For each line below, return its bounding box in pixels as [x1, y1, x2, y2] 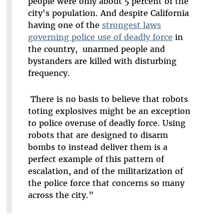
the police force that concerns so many [27, 178, 184, 188]
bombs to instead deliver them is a [27, 142, 167, 152]
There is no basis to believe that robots [27, 94, 188, 104]
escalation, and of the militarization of [27, 166, 183, 176]
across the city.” [27, 190, 93, 200]
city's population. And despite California [27, 8, 189, 18]
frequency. [27, 68, 70, 78]
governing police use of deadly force [27, 32, 172, 42]
